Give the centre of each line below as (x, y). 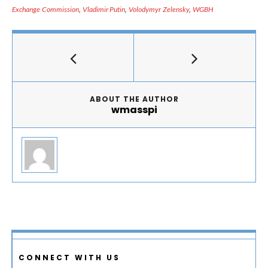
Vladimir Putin (104, 10)
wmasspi (134, 110)
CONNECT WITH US (69, 258)
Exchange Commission (45, 10)
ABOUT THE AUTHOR (134, 99)
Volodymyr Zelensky (159, 10)
